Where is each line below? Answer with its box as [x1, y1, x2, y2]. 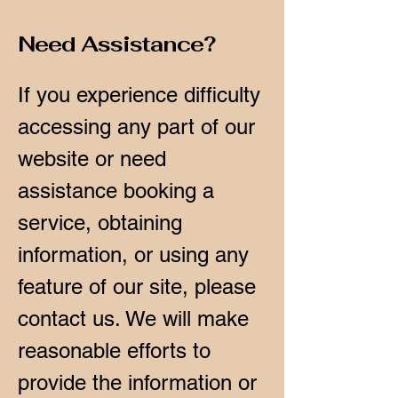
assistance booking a [18, 178, 214, 203]
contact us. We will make [18, 306, 249, 330]
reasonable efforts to [18, 338, 211, 362]
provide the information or [18, 370, 257, 394]
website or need [18, 146, 166, 171]
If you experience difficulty [18, 82, 260, 107]
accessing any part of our [18, 114, 255, 139]
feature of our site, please [18, 274, 256, 298]
